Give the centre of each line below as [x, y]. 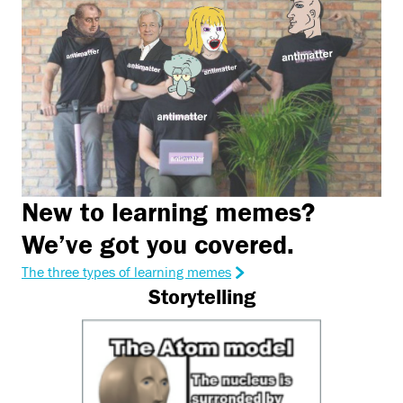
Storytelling [201, 297]
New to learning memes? [168, 212]
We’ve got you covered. [158, 245]
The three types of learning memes [126, 272]
